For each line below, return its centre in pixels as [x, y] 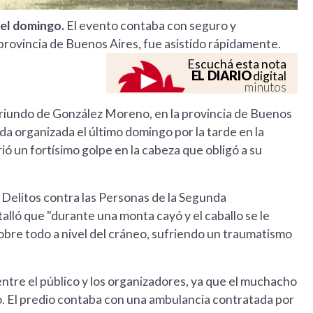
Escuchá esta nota [237, 64]
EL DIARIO [221, 76]
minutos [266, 87]
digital [269, 76]
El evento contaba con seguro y [150, 26]
